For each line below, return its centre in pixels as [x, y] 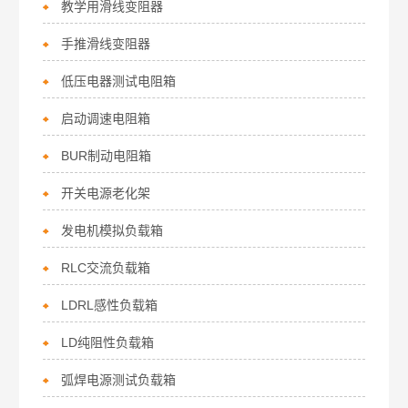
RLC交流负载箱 [106, 268]
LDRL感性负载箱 [110, 305]
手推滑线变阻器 [106, 44]
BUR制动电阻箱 [107, 156]
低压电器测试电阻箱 [119, 81]
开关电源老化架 [106, 193]
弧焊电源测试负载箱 [119, 380]
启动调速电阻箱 [106, 118]
